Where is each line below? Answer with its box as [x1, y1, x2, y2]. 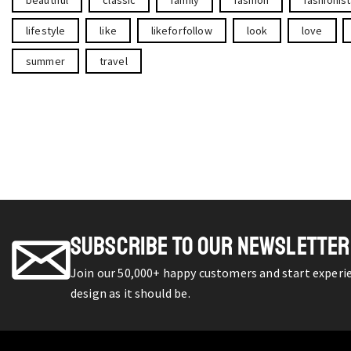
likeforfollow [150, 23, 212, 38]
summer [26, 53, 65, 68]
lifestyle [26, 23, 66, 38]
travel [99, 53, 128, 68]
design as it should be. [71, 285, 190, 302]
